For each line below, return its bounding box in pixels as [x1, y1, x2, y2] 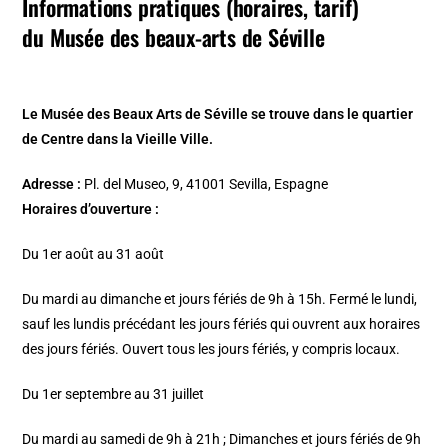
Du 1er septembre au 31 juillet [22, 386, 205, 403]
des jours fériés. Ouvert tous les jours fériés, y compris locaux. [22, 341, 401, 358]
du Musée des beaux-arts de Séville [22, 21, 325, 54]
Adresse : [22, 176, 82, 193]
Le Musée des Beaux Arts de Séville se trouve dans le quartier [22, 106, 414, 123]
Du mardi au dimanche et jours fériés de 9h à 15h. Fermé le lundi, [22, 291, 418, 308]
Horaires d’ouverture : [22, 201, 160, 218]
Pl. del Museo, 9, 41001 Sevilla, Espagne [81, 176, 329, 193]
